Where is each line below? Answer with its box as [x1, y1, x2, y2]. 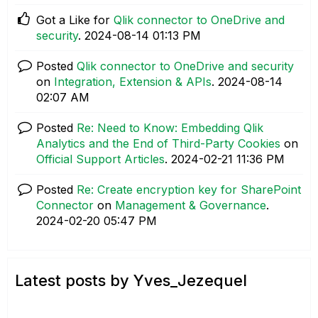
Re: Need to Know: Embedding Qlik [77, 121, 263, 135]
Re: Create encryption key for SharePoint [77, 182, 301, 197]
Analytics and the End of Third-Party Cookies [36, 136, 280, 150]
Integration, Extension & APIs [54, 75, 212, 89]
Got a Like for [36, 13, 114, 27]
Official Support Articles [36, 152, 165, 166]
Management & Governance [115, 198, 266, 212]
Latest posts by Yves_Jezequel [15, 270, 247, 290]
